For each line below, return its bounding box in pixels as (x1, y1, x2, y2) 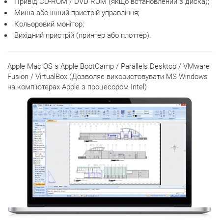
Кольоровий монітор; (12, 20, 84, 28)
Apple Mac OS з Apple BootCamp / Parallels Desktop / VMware (7, 62, 210, 71)
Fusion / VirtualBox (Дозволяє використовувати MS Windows (7, 72, 208, 81)
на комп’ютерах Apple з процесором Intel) (7, 82, 147, 91)
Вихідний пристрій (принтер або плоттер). (12, 31, 151, 40)
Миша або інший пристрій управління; (12, 8, 139, 17)
